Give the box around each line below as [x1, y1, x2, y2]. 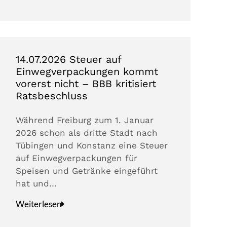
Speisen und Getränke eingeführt [16, 166, 158, 176]
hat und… [16, 178, 57, 189]
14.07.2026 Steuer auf [16, 53, 122, 66]
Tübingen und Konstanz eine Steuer [16, 140, 168, 151]
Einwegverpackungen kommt [16, 65, 159, 78]
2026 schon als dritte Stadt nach [16, 128, 158, 138]
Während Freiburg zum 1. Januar [16, 115, 154, 126]
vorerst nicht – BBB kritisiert [16, 78, 157, 90]
